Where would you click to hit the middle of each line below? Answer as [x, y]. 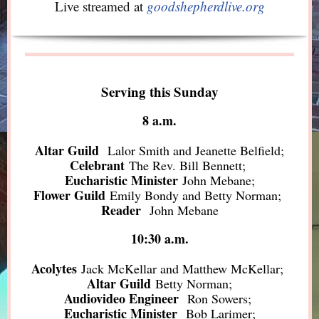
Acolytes [54, 268]
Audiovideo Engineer [125, 298]
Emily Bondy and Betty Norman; [195, 195]
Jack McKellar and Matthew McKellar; [182, 268]
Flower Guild [69, 195]
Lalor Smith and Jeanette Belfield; [196, 150]
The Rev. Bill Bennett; [187, 165]
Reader [123, 210]
